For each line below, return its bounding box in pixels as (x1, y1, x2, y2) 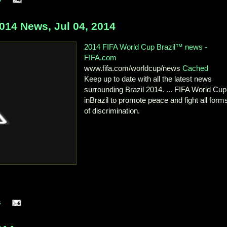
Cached (182, 64, 209, 73)
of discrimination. (84, 106, 140, 116)
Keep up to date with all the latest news (84, 74, 212, 84)
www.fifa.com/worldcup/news (84, 64, 183, 73)
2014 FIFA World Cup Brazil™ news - (84, 43, 208, 52)
